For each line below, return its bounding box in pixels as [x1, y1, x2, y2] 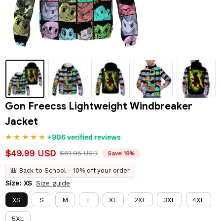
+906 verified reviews [47, 133, 121, 142]
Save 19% [108, 149, 134, 157]
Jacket [5, 115, 38, 128]
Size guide [36, 179, 70, 187]
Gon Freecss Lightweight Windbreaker [5, 100, 192, 113]
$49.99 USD [5, 148, 56, 159]
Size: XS [5, 179, 32, 187]
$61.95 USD [60, 149, 98, 157]
